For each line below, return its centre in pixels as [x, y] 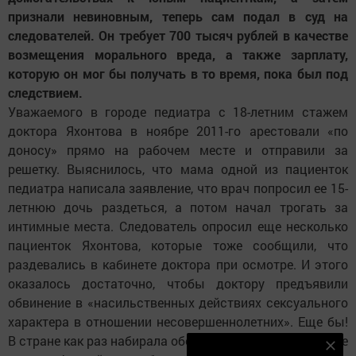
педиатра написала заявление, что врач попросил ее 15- [178, 188]
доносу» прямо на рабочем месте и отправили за [178, 150]
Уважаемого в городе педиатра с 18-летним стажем [178, 112]
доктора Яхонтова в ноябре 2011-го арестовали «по [178, 131]
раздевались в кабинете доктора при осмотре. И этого [178, 265]
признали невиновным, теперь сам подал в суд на [178, 17]
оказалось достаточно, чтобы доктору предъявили [178, 284]
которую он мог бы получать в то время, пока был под [178, 74]
